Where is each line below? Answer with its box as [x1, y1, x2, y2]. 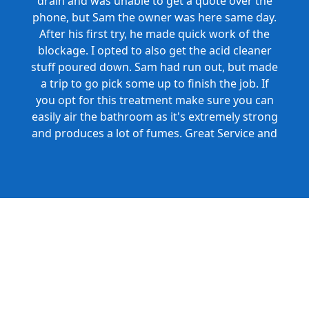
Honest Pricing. [114, 142, 195, 158]
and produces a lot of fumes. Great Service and [32, 126, 277, 141]
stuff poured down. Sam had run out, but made [31, 59, 278, 75]
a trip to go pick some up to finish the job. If [40, 76, 269, 92]
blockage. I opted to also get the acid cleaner [37, 43, 272, 59]
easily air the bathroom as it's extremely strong [31, 109, 278, 125]
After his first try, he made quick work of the [39, 26, 270, 42]
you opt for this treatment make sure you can [35, 92, 274, 108]
